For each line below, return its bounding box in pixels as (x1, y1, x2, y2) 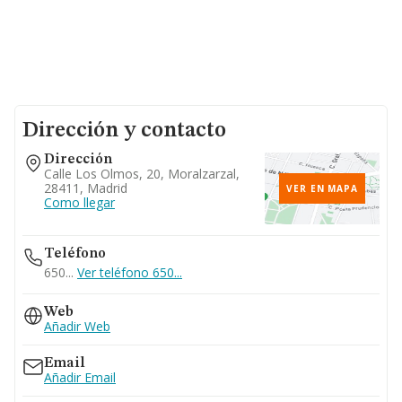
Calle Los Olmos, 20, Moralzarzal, (44, 165, 240, 182)
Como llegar (44, 194, 115, 211)
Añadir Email (44, 369, 116, 386)
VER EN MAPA (286, 182, 358, 195)
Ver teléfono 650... (77, 264, 182, 281)
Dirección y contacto (22, 120, 226, 142)
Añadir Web (44, 318, 110, 335)
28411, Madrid (44, 179, 127, 197)
